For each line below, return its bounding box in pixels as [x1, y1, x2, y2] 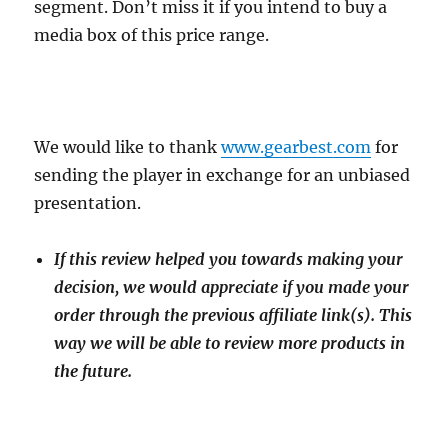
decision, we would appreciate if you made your [54, 277, 410, 298]
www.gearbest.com [221, 137, 372, 158]
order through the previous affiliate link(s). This [54, 305, 413, 326]
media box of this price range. [34, 25, 270, 46]
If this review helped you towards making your [54, 249, 404, 270]
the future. [54, 361, 133, 382]
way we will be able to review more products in [54, 333, 406, 354]
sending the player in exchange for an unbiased [34, 165, 411, 186]
